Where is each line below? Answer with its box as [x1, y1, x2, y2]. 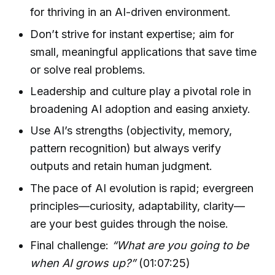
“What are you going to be [112, 238, 249, 252]
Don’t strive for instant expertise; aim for [30, 27, 234, 41]
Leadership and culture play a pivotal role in [30, 85, 252, 98]
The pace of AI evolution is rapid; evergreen [30, 181, 254, 195]
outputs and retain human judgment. [30, 160, 213, 173]
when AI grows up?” [30, 256, 136, 269]
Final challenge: [30, 238, 112, 252]
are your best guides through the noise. [30, 217, 229, 230]
